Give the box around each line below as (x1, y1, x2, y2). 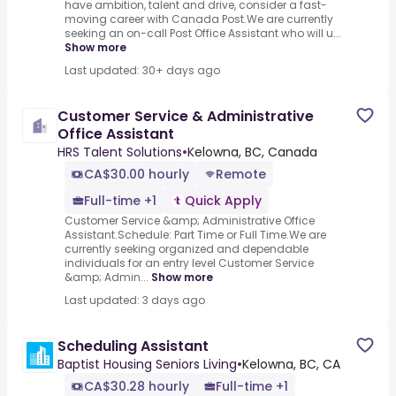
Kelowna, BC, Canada (187, 143, 317, 162)
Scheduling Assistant (57, 336, 209, 357)
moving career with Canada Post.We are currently (65, 11, 333, 27)
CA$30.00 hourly (84, 165, 189, 184)
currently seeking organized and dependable (65, 241, 308, 257)
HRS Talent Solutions (57, 143, 182, 162)
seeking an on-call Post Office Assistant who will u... (65, 26, 341, 42)
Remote (216, 165, 266, 184)
